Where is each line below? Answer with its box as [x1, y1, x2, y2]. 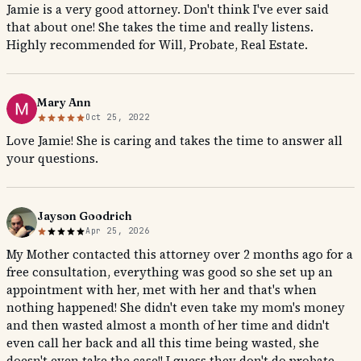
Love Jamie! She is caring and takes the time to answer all [6, 132, 342, 149]
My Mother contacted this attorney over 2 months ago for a [6, 246, 353, 263]
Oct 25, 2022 [85, 112, 150, 122]
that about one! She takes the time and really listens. [6, 19, 313, 35]
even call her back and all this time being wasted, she [6, 334, 319, 351]
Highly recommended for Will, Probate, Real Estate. [6, 36, 308, 53]
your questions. [6, 150, 98, 167]
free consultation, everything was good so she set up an [6, 263, 333, 280]
